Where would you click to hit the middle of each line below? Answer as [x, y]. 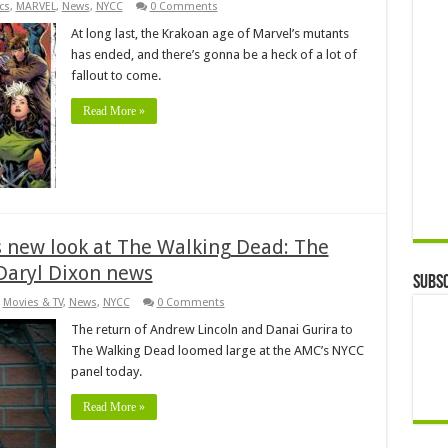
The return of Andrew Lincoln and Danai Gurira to [211, 329]
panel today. [106, 371]
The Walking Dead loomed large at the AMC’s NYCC [217, 350]
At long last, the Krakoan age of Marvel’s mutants [209, 33]
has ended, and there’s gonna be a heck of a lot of [213, 54]
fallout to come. [115, 75]
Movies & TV [32, 302]
